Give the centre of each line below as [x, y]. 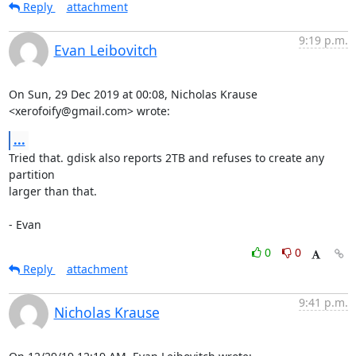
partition [31, 174]
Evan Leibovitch [105, 50]
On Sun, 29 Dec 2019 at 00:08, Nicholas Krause [133, 94]
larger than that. [52, 191]
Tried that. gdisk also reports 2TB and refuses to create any [166, 158]
